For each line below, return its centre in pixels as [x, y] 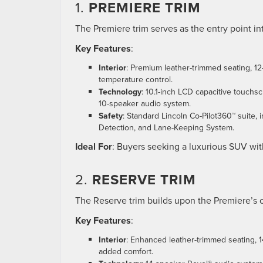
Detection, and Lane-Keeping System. [166, 128]
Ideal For [94, 147]
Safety [111, 116]
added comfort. [126, 252]
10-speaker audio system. [145, 104]
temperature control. [136, 80]
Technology [120, 92]
